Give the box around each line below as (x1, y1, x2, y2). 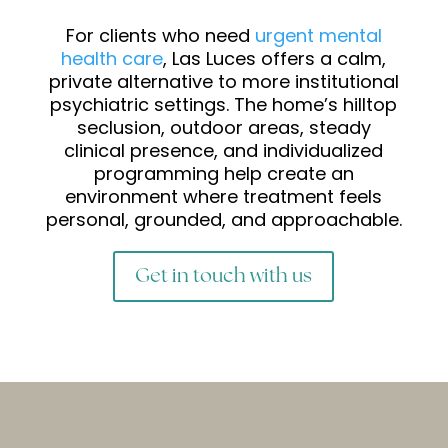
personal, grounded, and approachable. (45, 206, 402, 232)
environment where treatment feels (65, 183, 383, 209)
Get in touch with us (135, 266, 313, 287)
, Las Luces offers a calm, (163, 45, 387, 71)
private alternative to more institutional (48, 68, 399, 94)
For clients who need (65, 22, 255, 48)
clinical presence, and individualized (64, 137, 384, 163)
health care (61, 45, 164, 71)
